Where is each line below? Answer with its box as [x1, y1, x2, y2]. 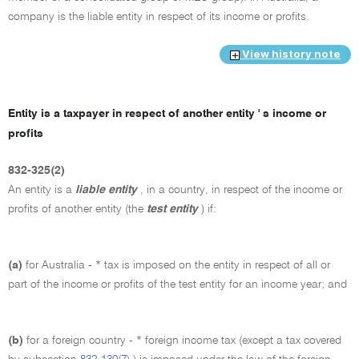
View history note [240, 47, 341, 61]
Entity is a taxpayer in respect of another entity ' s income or [8, 107, 326, 119]
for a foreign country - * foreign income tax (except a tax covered [26, 334, 341, 346]
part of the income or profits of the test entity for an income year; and [8, 278, 347, 290]
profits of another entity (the [8, 203, 147, 215]
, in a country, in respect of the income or [140, 184, 342, 196]
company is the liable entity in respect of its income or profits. [8, 10, 309, 22]
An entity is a [8, 184, 75, 196]
